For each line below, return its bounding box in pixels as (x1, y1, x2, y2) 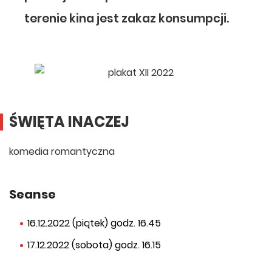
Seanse (9, 186, 56, 203)
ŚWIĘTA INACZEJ (9, 112, 129, 132)
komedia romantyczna (9, 144, 115, 158)
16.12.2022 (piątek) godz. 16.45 (27, 216, 161, 230)
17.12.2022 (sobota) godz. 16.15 (27, 238, 161, 252)
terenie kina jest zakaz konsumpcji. (24, 10, 229, 27)
